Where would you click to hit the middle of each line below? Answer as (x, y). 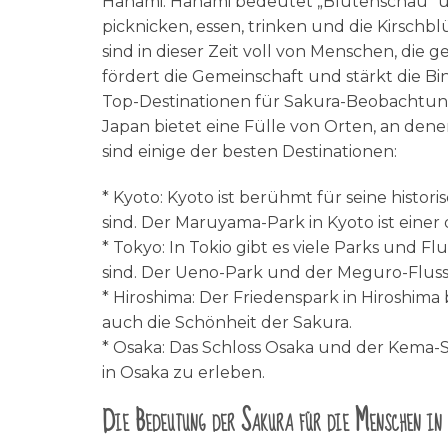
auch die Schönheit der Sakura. (227, 323)
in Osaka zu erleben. (183, 373)
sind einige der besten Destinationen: (249, 152)
